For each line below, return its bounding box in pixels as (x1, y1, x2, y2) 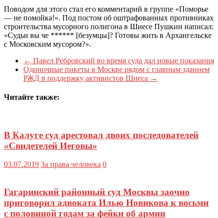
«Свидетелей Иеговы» (4, 140, 97, 151)
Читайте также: (4, 92, 59, 101)
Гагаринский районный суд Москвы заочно (4, 187, 190, 198)
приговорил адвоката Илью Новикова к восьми (4, 198, 209, 208)
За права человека (41, 160, 101, 169)
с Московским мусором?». (4, 39, 91, 48)
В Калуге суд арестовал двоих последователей (4, 129, 199, 140)
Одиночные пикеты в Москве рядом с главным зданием (23, 65, 210, 73)
